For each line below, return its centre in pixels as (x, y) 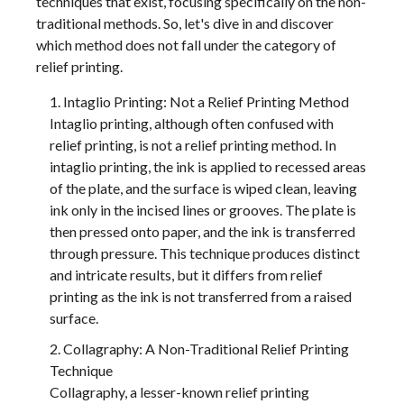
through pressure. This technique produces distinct (205, 253)
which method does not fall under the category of (186, 45)
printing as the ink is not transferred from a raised (201, 297)
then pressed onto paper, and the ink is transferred (202, 232)
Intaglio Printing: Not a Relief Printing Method (206, 102)
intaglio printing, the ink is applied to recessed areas (208, 167)
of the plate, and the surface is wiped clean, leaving (203, 188)
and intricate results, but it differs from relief (186, 275)
